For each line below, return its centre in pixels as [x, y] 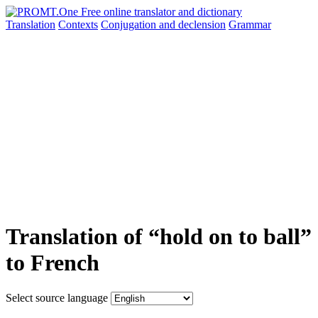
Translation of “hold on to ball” [159, 237]
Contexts [78, 24]
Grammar [250, 24]
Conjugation [130, 24]
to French [53, 263]
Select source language [57, 297]
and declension [192, 24]
